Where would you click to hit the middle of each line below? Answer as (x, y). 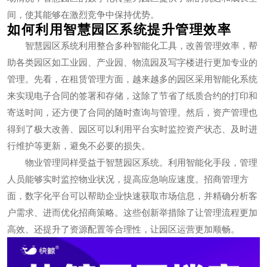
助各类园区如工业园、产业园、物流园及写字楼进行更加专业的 (132, 62)
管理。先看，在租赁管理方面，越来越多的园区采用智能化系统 (132, 79)
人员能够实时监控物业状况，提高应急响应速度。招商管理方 (128, 179)
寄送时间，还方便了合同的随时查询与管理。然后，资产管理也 (132, 112)
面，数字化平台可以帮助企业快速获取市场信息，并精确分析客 (132, 196)
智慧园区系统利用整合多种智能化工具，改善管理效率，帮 (141, 46)
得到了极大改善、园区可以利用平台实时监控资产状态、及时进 (132, 129)
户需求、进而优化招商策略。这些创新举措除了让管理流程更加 (132, 212)
